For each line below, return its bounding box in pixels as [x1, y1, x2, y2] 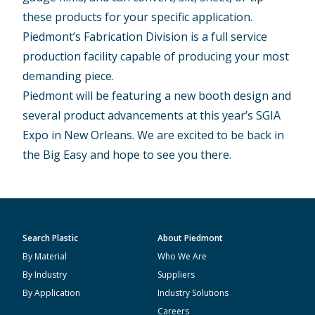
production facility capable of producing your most [22, 48, 290, 64]
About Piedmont [157, 232, 223, 244]
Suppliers [157, 269, 195, 281]
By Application [22, 287, 80, 299]
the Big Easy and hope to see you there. [22, 146, 232, 162]
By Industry [22, 269, 67, 281]
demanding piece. [22, 67, 115, 84]
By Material [22, 250, 67, 262]
